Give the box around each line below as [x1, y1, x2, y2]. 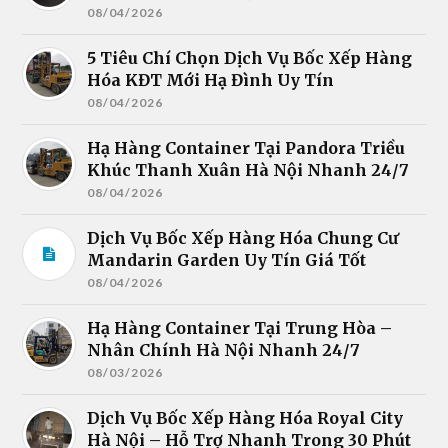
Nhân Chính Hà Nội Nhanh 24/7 [87, 340, 361, 361]
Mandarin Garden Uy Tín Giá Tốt [87, 250, 367, 271]
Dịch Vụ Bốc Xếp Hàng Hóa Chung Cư [87, 228, 399, 249]
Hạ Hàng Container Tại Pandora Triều [87, 138, 406, 159]
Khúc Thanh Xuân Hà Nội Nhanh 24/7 [87, 160, 410, 181]
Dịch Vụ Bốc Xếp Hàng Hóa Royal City [87, 408, 404, 429]
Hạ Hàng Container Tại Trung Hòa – [87, 318, 393, 339]
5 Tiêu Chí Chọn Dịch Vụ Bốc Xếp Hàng [87, 48, 413, 69]
